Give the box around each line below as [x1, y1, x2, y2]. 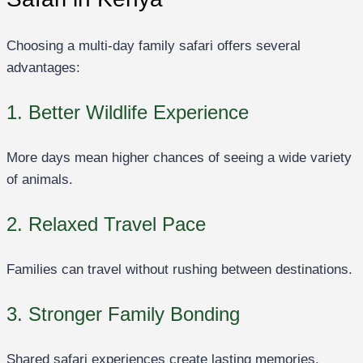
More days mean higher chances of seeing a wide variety [6, 149, 352, 165]
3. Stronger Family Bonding [6, 302, 240, 325]
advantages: [6, 59, 80, 75]
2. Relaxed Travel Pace [6, 212, 206, 235]
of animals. [6, 171, 73, 187]
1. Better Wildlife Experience [6, 100, 249, 123]
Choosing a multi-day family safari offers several [6, 37, 301, 53]
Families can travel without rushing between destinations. [6, 261, 352, 277]
